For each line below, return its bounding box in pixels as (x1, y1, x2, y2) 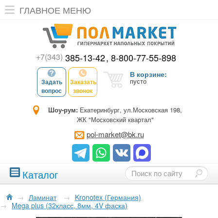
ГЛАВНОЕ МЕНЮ (19, 3, 91, 16)
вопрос (41, 86, 62, 95)
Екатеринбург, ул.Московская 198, (78, 105, 182, 114)
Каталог (22, 167, 58, 182)
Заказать (70, 77, 96, 86)
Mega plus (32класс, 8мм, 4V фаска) (12, 200, 127, 210)
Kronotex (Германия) (75, 192, 141, 202)
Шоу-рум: (48, 105, 78, 114)
